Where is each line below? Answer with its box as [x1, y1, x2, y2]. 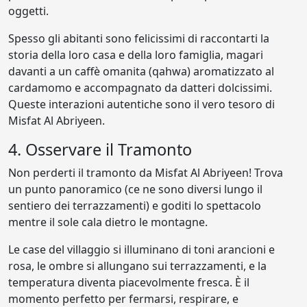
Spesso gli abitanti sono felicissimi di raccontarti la [8, 30, 269, 46]
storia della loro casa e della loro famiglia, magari [8, 47, 263, 62]
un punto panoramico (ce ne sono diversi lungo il [8, 181, 262, 197]
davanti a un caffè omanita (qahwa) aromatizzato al [8, 63, 274, 79]
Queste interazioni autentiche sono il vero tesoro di [8, 96, 275, 112]
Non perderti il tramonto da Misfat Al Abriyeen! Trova [8, 164, 283, 180]
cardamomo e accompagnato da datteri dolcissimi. [8, 79, 272, 95]
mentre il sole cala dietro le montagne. [8, 214, 208, 230]
